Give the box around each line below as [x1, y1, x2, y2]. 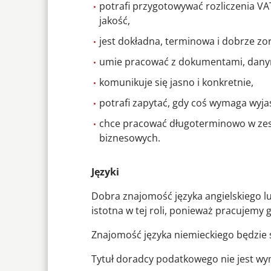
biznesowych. [99, 131, 160, 145]
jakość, [99, 14, 130, 28]
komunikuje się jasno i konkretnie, [99, 76, 253, 90]
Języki [91, 165, 119, 179]
